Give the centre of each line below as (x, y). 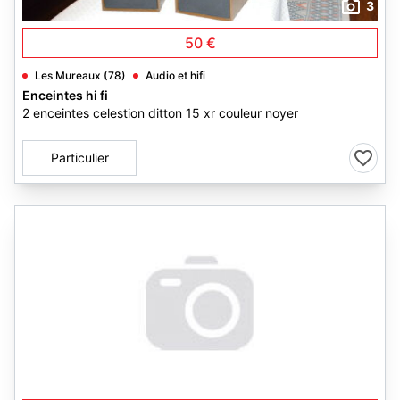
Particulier (79, 158)
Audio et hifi (175, 75)
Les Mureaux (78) (80, 75)
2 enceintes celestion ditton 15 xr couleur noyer (160, 113)
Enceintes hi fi (65, 95)
